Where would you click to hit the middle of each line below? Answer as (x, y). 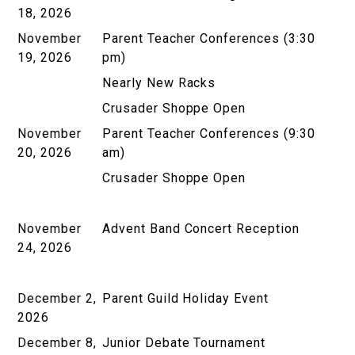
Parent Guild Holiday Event (187, 298)
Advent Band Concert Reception (201, 228)
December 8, (57, 342)
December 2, (57, 298)
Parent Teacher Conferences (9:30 (209, 133)
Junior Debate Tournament (186, 342)
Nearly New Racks (161, 82)
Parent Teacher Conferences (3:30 (209, 38)
